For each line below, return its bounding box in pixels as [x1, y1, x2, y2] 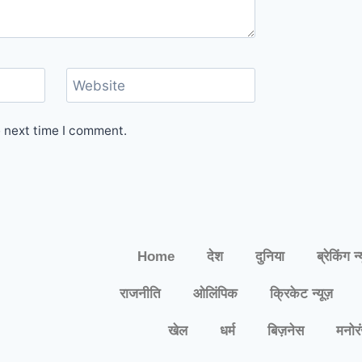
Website [73, 78, 126, 95]
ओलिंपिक [193, 286, 238, 301]
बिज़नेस [267, 323, 304, 339]
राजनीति [120, 286, 161, 301]
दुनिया [255, 249, 284, 264]
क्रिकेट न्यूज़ [270, 286, 333, 301]
